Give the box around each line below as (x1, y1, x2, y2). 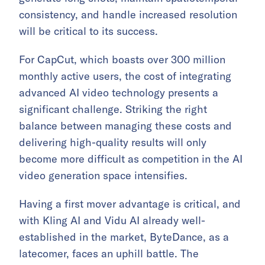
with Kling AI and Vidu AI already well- (19, 214, 205, 228)
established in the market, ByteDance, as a (19, 230, 229, 244)
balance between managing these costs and (19, 119, 232, 133)
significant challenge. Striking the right (19, 102, 207, 117)
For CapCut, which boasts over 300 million (19, 53, 225, 67)
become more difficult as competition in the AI (19, 152, 243, 166)
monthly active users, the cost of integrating (19, 69, 231, 83)
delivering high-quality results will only (19, 135, 206, 150)
